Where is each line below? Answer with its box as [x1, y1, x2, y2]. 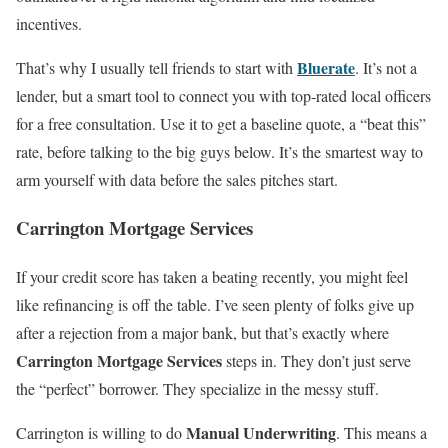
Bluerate [297, 55, 355, 79]
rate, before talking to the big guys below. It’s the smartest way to [16, 140, 423, 162]
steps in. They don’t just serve [222, 350, 411, 372]
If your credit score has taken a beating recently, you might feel [16, 266, 408, 288]
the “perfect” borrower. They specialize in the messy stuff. [16, 378, 379, 400]
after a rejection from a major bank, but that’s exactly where [16, 322, 389, 344]
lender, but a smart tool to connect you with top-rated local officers [16, 84, 431, 106]
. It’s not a [355, 56, 417, 78]
